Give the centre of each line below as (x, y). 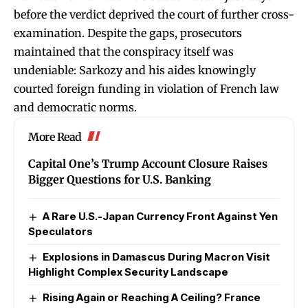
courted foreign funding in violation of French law (146, 88)
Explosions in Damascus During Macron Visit (157, 256)
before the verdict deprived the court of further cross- (154, 14)
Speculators (60, 231)
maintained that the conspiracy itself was (124, 51)
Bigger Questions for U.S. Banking (120, 179)
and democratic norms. (75, 107)
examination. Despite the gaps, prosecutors (128, 33)
